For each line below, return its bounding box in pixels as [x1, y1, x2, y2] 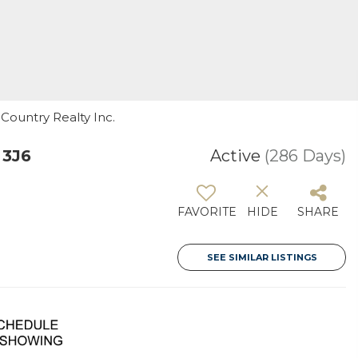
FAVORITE [177, 204, 237, 219]
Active [210, 145, 261, 165]
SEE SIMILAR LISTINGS [206, 251, 317, 263]
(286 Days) [265, 145, 346, 165]
